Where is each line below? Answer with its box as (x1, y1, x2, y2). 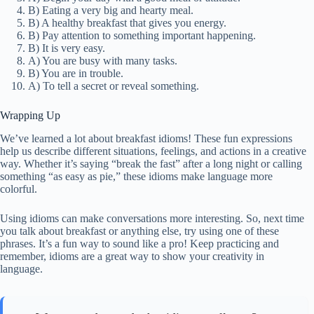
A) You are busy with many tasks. (28, 55, 177, 67)
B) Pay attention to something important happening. (28, 29, 256, 42)
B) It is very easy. (28, 42, 105, 55)
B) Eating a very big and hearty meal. (28, 4, 193, 17)
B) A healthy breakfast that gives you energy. (28, 17, 226, 29)
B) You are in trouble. (28, 67, 123, 80)
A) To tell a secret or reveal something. (28, 80, 199, 93)
